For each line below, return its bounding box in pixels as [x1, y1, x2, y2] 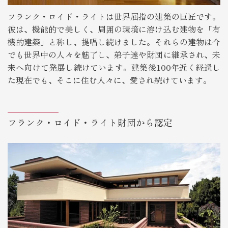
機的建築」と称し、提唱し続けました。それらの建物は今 [8, 36, 220, 48]
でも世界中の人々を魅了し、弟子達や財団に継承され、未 [8, 48, 220, 61]
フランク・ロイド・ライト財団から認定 [8, 116, 173, 129]
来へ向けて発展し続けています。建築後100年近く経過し [8, 61, 220, 74]
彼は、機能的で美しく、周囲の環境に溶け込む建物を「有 [8, 23, 220, 36]
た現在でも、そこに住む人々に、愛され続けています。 [8, 74, 211, 87]
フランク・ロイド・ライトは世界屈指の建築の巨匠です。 [8, 10, 220, 23]
